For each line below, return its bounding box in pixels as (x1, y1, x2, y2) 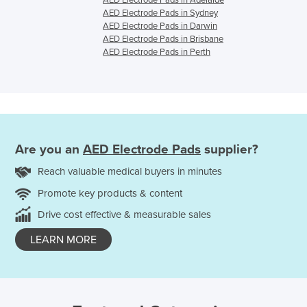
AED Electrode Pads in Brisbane (103, 33, 223, 45)
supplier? (201, 142, 258, 158)
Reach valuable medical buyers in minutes (38, 165, 222, 178)
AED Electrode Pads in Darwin (103, 20, 217, 32)
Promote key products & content (38, 187, 182, 200)
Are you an (15, 142, 83, 158)
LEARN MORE (30, 233, 97, 247)
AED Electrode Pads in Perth (103, 46, 210, 58)
